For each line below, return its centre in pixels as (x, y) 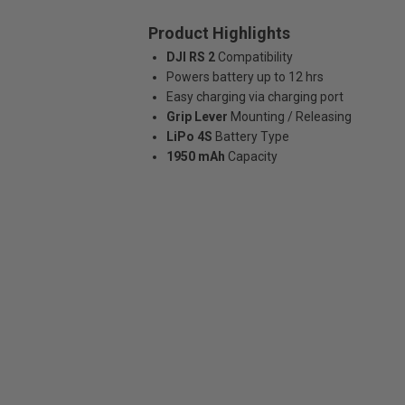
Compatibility (255, 57)
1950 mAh (195, 156)
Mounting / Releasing (291, 117)
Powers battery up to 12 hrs (245, 77)
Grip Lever (197, 117)
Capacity (252, 156)
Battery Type (252, 137)
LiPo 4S (189, 137)
